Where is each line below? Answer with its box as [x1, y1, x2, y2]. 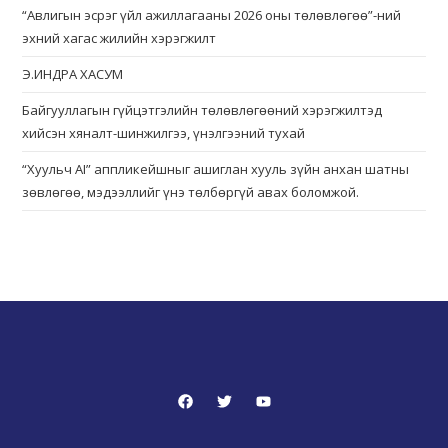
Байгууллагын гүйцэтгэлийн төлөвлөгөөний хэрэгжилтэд [22, 101, 383, 120]
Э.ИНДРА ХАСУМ [22, 65, 124, 84]
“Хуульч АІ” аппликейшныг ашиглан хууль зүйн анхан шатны [22, 160, 410, 179]
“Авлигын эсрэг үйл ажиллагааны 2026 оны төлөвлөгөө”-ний [22, 6, 402, 25]
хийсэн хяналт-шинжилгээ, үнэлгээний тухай [22, 124, 306, 143]
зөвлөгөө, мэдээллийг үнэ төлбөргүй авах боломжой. [22, 183, 360, 202]
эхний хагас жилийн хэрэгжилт [22, 29, 217, 48]
